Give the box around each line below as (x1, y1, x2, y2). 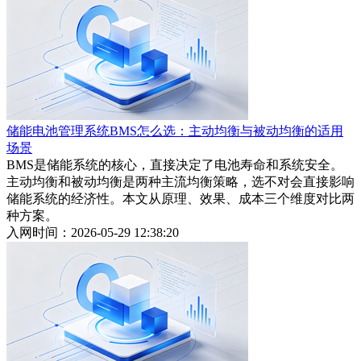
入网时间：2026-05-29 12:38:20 (6, 226, 179, 240)
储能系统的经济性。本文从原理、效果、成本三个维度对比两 (6, 192, 355, 206)
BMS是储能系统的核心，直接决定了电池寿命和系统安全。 (6, 158, 343, 172)
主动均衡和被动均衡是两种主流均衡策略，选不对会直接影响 (6, 175, 355, 189)
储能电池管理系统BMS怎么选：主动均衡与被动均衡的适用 (6, 124, 343, 139)
